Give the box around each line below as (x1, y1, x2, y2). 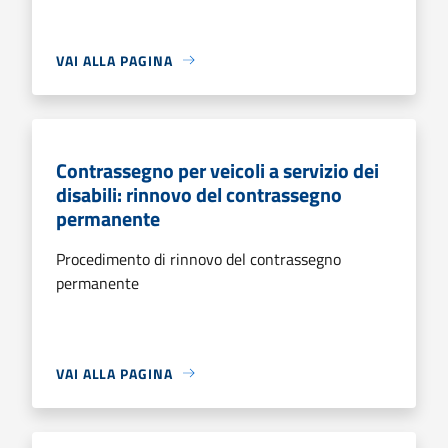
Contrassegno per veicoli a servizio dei (56, 154, 379, 186)
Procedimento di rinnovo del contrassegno (56, 246, 341, 271)
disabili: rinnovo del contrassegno (56, 178, 342, 210)
